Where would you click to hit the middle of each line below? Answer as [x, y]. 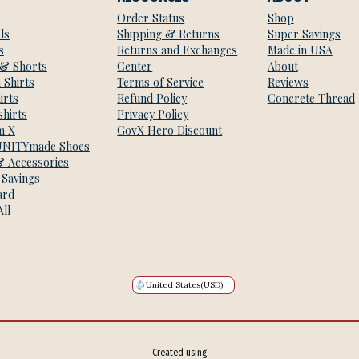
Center [135, 66]
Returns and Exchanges [177, 50]
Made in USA [300, 50]
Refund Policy [152, 98]
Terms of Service [161, 82]
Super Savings [304, 34]
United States [173, 285]
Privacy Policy [153, 114]
